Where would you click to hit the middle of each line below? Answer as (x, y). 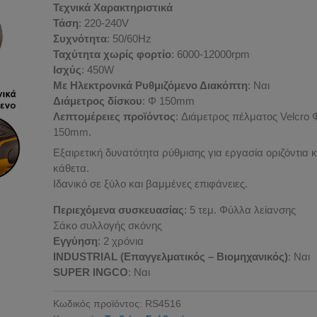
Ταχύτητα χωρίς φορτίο (113, 54)
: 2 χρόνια (121, 241)
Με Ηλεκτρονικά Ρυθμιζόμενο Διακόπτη (151, 85)
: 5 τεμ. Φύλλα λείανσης (240, 210)
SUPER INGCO (91, 272)
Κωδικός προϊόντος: (99, 304)
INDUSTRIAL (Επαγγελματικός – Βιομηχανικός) (171, 257)
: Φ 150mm (169, 100)
